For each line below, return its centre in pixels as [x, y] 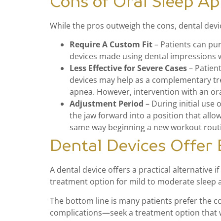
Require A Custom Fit [111, 45]
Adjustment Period [106, 104]
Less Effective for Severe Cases [128, 68]
